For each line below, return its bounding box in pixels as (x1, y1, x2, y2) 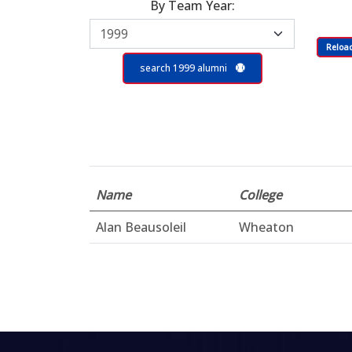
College (239, 186, 282, 203)
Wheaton (239, 218, 294, 236)
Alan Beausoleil (96, 218, 186, 236)
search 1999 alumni (139, 61, 229, 75)
